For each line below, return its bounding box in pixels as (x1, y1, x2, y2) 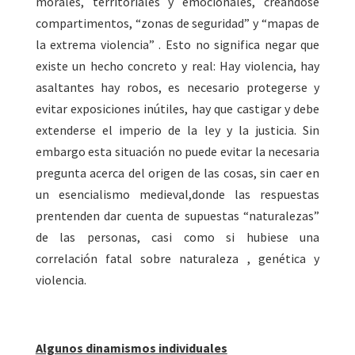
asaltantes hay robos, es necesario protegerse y (35, 79, 320, 96)
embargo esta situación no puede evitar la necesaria (35, 143, 320, 160)
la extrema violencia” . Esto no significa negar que (35, 36, 320, 53)
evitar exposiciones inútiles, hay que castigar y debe (35, 101, 320, 117)
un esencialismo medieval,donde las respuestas (35, 186, 320, 203)
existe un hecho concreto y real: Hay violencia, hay (35, 58, 320, 74)
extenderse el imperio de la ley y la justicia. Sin (35, 122, 320, 139)
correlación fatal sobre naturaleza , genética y (35, 250, 320, 267)
